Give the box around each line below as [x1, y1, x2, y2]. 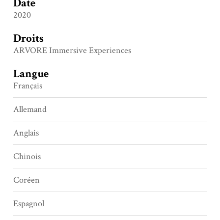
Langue [13, 67, 49, 82]
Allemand [13, 104, 47, 115]
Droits [13, 31, 44, 46]
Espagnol [13, 198, 44, 210]
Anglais [13, 127, 39, 139]
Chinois [13, 151, 41, 163]
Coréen [13, 174, 40, 186]
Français [13, 80, 42, 92]
